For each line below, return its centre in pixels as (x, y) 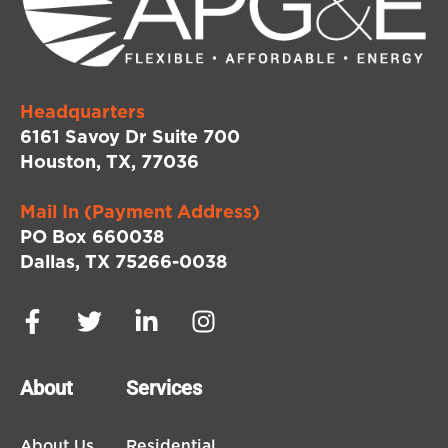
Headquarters (82, 112)
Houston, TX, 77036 (109, 162)
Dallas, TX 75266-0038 (123, 262)
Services (164, 388)
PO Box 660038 (92, 237)
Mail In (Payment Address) (140, 212)
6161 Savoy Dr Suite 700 (130, 137)
